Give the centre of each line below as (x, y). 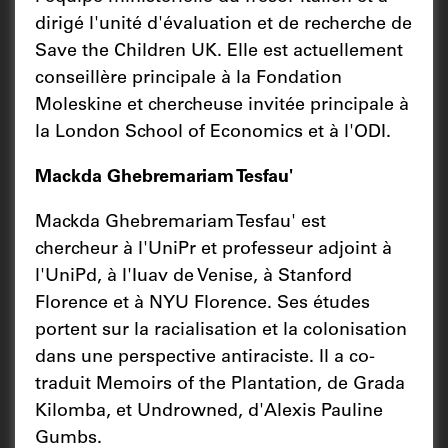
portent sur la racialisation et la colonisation (221, 330)
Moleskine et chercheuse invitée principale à (222, 105)
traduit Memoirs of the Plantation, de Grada (220, 384)
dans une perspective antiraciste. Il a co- (205, 357)
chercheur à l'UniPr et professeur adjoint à (213, 249)
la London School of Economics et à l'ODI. (215, 132)
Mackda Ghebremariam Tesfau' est (180, 222)
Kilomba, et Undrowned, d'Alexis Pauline (209, 411)
